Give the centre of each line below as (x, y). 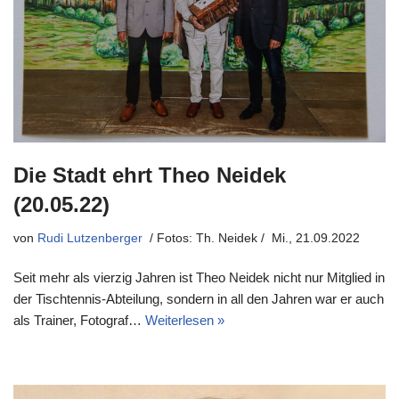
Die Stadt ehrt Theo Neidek (150, 175)
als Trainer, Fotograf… (79, 320)
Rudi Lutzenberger (90, 238)
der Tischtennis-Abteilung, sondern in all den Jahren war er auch (199, 298)
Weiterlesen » (185, 320)
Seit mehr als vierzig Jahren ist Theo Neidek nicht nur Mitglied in (199, 277)
